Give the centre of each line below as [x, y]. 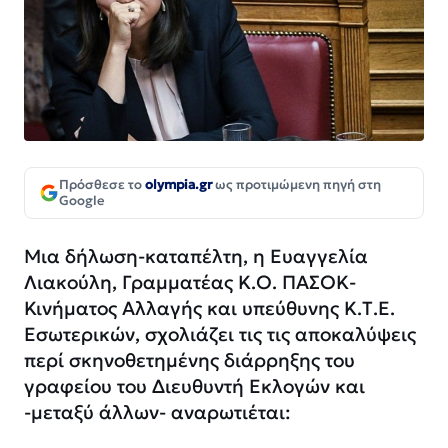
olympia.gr [178, 185]
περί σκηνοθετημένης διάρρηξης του [189, 360]
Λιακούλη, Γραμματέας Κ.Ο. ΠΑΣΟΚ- [190, 282]
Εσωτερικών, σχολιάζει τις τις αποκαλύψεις [220, 334]
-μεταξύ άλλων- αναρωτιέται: [157, 412]
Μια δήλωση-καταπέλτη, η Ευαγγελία [196, 256]
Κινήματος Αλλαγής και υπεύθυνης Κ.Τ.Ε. [209, 308]
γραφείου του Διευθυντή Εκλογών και [194, 386]
